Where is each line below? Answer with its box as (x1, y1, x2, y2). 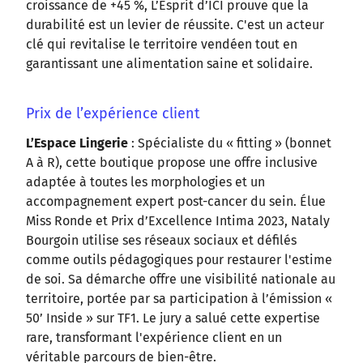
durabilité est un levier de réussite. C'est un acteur (26, 17, 324, 33)
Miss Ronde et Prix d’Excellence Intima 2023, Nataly (26, 213, 330, 229)
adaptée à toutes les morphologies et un (26, 174, 265, 190)
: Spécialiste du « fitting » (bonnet (128, 135, 331, 152)
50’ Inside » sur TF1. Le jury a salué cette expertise (26, 310, 320, 327)
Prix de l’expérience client (26, 105, 200, 123)
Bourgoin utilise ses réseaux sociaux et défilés (26, 233, 297, 249)
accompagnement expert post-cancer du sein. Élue (26, 194, 326, 210)
